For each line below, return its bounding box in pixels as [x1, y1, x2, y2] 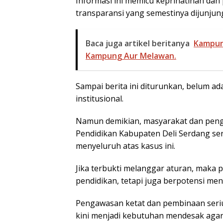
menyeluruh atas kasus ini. [76, 140, 175, 151]
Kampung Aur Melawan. [86, 50, 176, 61]
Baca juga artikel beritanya [86, 37, 190, 49]
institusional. [76, 93, 123, 104]
